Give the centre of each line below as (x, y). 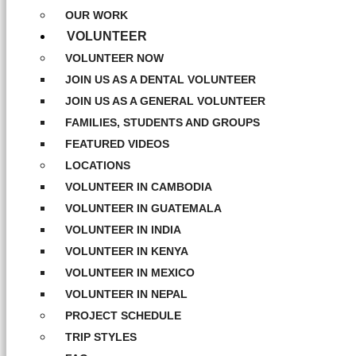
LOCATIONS (98, 165)
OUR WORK (97, 15)
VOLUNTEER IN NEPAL (126, 294)
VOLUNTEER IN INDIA (123, 230)
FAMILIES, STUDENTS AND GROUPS (163, 122)
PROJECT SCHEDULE (123, 315)
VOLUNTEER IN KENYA (127, 251)
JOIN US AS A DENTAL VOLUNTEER (161, 79)
